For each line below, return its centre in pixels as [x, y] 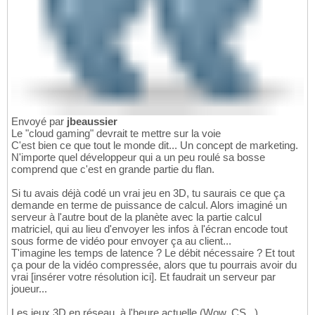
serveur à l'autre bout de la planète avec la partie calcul [136, 217]
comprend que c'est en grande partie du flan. [113, 169]
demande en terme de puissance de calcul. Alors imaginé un [149, 205]
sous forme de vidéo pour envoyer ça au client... [121, 241]
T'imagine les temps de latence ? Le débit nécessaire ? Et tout [153, 253]
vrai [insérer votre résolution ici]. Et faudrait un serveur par [143, 277]
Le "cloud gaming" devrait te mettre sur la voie [116, 134]
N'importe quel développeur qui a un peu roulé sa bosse [138, 157]
